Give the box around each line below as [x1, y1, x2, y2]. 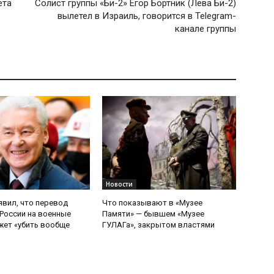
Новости [106, 179, 133, 188]
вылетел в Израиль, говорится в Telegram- [57, 10, 236, 21]
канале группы [174, 23, 236, 34]
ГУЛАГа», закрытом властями [102, 220, 215, 229]
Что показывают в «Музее [102, 198, 203, 207]
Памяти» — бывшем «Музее [102, 209, 205, 218]
